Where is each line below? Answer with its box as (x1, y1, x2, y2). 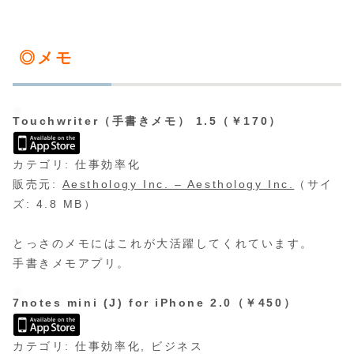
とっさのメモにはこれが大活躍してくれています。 (13, 237, 314, 250)
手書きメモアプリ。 (13, 257, 131, 270)
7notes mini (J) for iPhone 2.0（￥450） (13, 296, 297, 310)
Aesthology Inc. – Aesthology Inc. (62, 177, 295, 190)
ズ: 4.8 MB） (13, 197, 97, 210)
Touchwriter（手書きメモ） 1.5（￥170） (13, 114, 282, 127)
